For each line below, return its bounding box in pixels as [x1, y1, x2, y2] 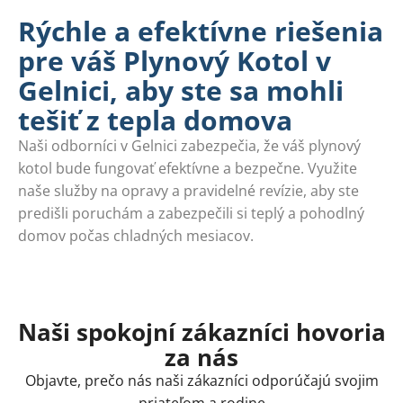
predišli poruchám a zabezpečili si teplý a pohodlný [18, 203, 364, 224]
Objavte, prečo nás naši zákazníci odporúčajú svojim [24, 371, 379, 391]
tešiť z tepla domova [18, 102, 292, 139]
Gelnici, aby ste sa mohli [18, 72, 344, 110]
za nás [165, 341, 238, 374]
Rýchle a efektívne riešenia [18, 13, 383, 50]
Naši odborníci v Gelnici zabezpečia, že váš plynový [18, 136, 361, 157]
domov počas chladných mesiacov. [18, 226, 254, 246]
